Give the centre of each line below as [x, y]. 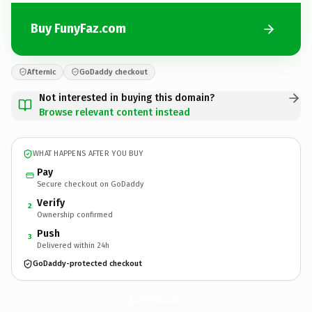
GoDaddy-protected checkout [87, 264]
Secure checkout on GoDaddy [90, 184]
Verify [51, 203]
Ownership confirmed [75, 214]
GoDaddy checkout [114, 72]
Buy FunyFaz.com [78, 29]
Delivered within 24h [73, 245]
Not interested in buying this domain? [127, 97]
